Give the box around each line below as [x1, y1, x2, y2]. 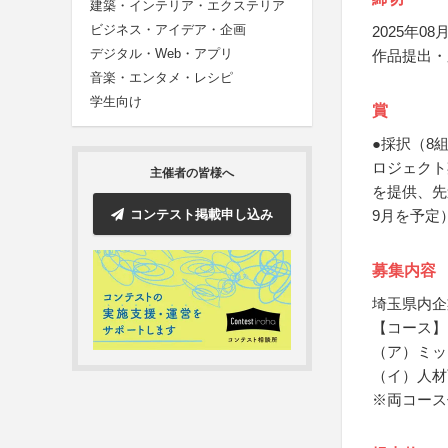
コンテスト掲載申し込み [130, 206, 273, 222]
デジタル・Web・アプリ [90, 46, 233, 62]
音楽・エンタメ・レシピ [90, 70, 233, 86]
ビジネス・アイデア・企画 [90, 22, 246, 38]
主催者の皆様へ [150, 166, 234, 181]
